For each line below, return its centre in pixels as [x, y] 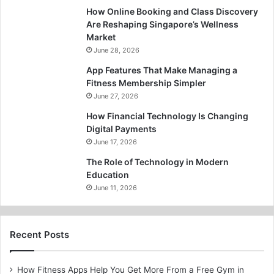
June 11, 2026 [115, 187]
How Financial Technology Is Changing [167, 116]
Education [108, 174]
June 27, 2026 [116, 96]
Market [101, 37]
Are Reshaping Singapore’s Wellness [162, 24]
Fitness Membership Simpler [146, 83]
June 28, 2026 [117, 50]
